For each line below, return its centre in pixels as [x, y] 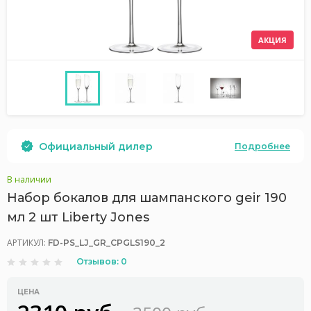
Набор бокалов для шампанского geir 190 [147, 198]
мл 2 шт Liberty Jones [78, 217]
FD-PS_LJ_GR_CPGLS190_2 [107, 243]
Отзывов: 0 [102, 261]
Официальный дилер [96, 146]
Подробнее [262, 146]
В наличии [29, 179]
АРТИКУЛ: [27, 243]
